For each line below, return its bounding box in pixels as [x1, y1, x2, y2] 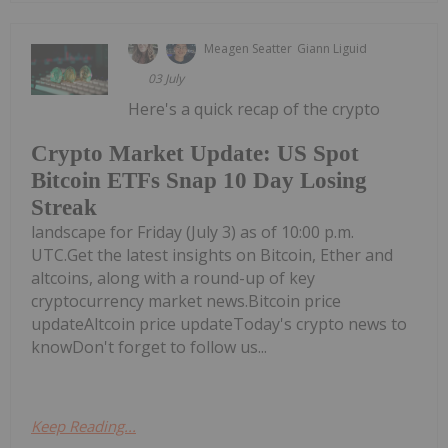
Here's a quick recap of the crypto [128, 97, 381, 120]
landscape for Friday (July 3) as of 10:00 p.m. [31, 221, 354, 244]
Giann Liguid [297, 39, 368, 57]
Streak [31, 195, 97, 221]
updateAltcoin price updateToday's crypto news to [31, 313, 407, 336]
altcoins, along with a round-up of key [31, 267, 315, 290]
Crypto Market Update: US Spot [31, 141, 359, 167]
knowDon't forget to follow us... [31, 336, 267, 359]
